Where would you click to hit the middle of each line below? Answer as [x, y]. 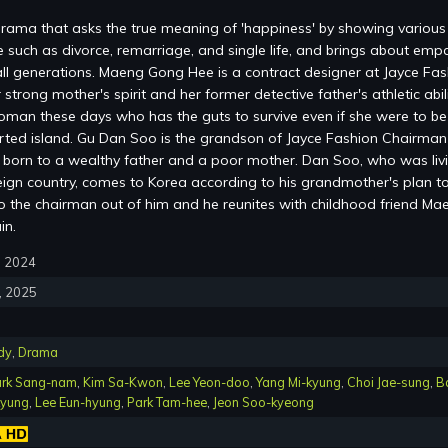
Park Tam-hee [167, 402]
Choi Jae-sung [388, 382]
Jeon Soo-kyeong [263, 402]
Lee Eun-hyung [78, 402]
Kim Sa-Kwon [123, 382]
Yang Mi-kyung [298, 382]
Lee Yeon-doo [209, 382]
